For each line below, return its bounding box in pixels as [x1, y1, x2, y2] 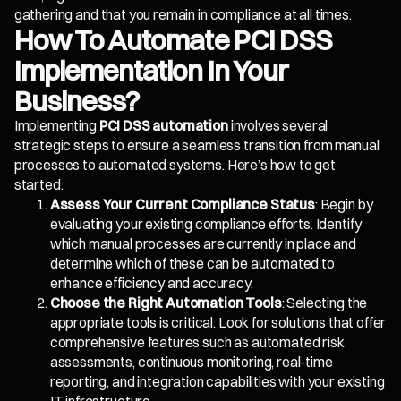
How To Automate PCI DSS [13, 22, 333, 58]
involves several [227, 117, 328, 135]
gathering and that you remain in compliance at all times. [13, 6, 357, 24]
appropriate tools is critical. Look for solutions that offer [49, 314, 387, 332]
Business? [13, 83, 140, 119]
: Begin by [314, 196, 373, 214]
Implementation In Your [13, 53, 288, 89]
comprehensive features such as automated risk [49, 334, 345, 352]
